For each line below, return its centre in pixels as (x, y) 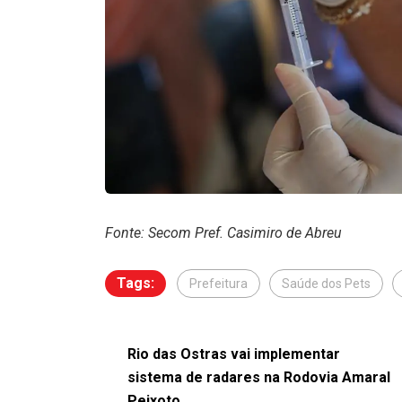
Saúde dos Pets (326, 284)
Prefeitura (218, 284)
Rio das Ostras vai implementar (234, 354)
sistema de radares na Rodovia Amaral (259, 378)
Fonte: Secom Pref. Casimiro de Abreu (223, 233)
